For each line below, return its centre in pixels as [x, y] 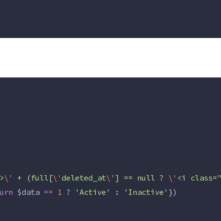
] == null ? [142, 178]
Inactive [146, 193]
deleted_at [84, 178]
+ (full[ [33, 178]
